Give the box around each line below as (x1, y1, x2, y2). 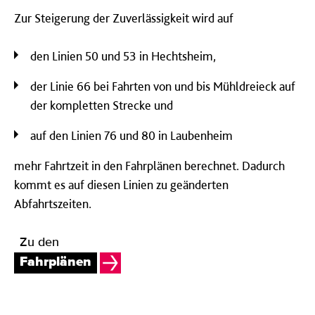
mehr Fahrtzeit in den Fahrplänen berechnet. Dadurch (14, 157, 285, 173)
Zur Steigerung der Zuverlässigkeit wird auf (14, 10, 233, 25)
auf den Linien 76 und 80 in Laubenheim (30, 127, 233, 143)
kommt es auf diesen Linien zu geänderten (14, 176, 229, 192)
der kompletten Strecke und (30, 97, 173, 112)
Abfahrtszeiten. (14, 195, 91, 211)
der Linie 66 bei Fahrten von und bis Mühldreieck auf (30, 78, 295, 94)
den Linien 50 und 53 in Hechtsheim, (30, 48, 216, 63)
